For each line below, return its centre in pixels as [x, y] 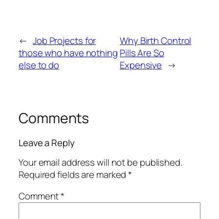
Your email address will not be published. [100, 163]
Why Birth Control [156, 40]
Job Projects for [64, 40]
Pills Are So [142, 53]
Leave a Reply [47, 142]
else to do [39, 65]
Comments [54, 118]
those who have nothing [68, 53]
